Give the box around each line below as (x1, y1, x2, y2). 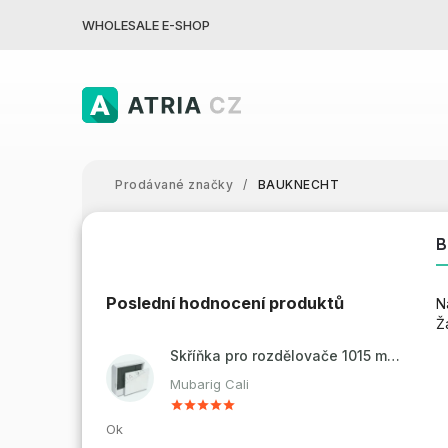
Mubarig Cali (170, 375, 249, 392)
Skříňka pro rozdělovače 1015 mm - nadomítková (387, 346, 400, 364)
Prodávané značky (115, 177, 233, 192)
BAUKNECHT (257, 177, 339, 192)
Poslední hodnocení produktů (106, 293, 344, 314)
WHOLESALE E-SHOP (82, 17, 210, 33)
